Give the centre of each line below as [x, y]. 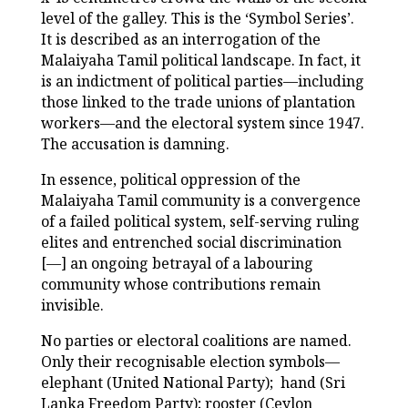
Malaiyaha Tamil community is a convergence [200, 201]
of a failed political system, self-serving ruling [200, 222]
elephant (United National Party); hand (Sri [193, 383]
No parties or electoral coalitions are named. [196, 341]
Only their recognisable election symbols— [190, 362]
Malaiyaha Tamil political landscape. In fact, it [200, 61]
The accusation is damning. [135, 144]
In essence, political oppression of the [170, 180]
